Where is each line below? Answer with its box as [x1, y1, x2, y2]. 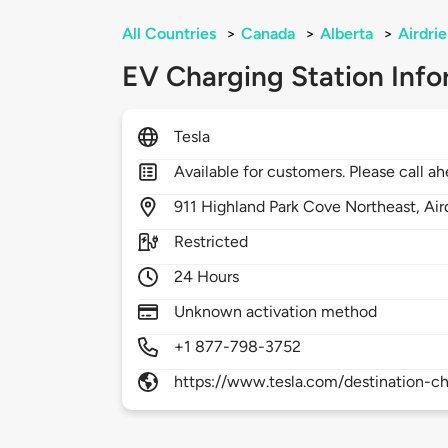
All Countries [122, 24, 216, 44]
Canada [241, 24, 295, 44]
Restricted [174, 232, 249, 252]
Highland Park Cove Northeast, [201, 197, 425, 217]
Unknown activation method [174, 302, 378, 322]
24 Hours [174, 267, 240, 287]
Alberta [320, 24, 373, 44]
